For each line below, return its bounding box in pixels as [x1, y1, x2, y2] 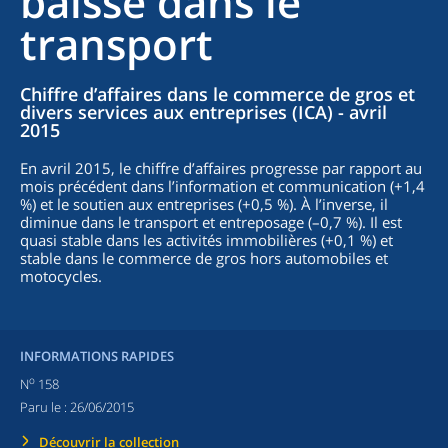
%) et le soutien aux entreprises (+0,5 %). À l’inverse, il [20, 194, 388, 214]
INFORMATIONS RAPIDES [20, 347, 174, 365]
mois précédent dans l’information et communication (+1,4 [20, 176, 425, 196]
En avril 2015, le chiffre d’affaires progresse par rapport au [20, 158, 422, 178]
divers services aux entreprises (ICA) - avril [20, 100, 387, 124]
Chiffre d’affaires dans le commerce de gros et [20, 82, 415, 106]
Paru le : [20, 398, 70, 417]
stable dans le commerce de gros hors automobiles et [20, 248, 388, 268]
